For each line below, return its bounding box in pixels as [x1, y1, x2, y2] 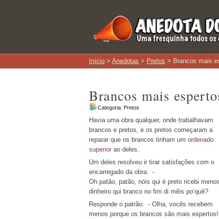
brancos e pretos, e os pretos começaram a [89, 126, 213, 133]
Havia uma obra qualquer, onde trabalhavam [89, 116, 213, 124]
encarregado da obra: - [89, 168, 154, 175]
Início [89, 57, 105, 65]
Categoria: [98, 105, 124, 110]
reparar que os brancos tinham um [89, 136, 188, 143]
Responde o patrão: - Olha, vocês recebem [89, 200, 213, 208]
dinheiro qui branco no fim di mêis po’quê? [89, 188, 208, 195]
